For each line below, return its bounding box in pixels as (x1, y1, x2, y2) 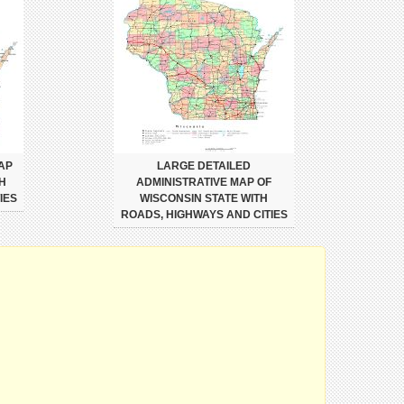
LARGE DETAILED (157, 160, 251, 172)
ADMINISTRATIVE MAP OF (136, 176, 271, 188)
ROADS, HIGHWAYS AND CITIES (120, 208, 288, 221)
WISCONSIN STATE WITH (140, 192, 268, 205)
